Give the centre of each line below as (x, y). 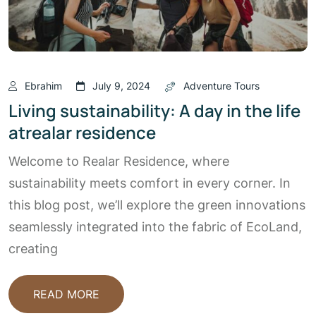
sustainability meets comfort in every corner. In (150, 183)
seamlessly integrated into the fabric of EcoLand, (155, 227)
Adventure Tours (221, 85)
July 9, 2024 (121, 85)
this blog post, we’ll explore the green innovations (157, 205)
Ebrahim (43, 85)
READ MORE (66, 294)
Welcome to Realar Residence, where (119, 162)
